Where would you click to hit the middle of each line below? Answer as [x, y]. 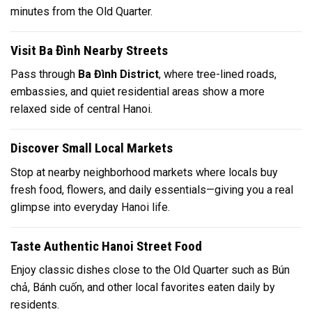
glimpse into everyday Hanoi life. [90, 207]
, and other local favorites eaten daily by [179, 288]
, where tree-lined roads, [218, 75]
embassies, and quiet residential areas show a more [138, 92]
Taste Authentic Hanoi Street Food [106, 246]
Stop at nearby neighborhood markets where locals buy [144, 172]
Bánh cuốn [57, 288]
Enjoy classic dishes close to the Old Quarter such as [141, 270]
